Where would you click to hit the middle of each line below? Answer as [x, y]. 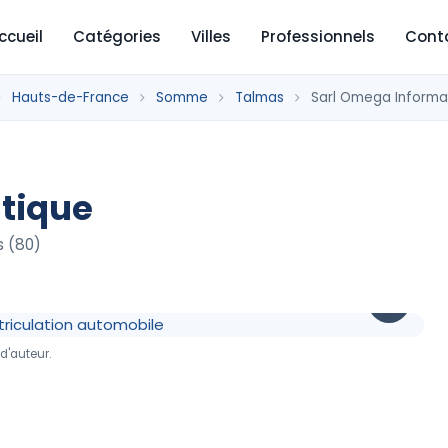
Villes [211, 36]
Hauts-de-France [70, 97]
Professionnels [318, 36]
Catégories [117, 36]
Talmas [259, 97]
